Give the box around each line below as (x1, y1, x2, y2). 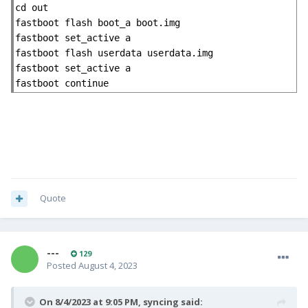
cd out (15, 2, 48, 14)
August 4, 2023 (78, 259, 137, 272)
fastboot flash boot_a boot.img (15, 17, 180, 29)
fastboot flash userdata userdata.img (15, 47, 213, 59)
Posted (47, 259, 78, 272)
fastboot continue (15, 78, 109, 89)
